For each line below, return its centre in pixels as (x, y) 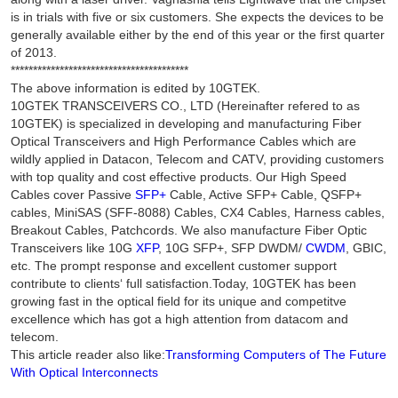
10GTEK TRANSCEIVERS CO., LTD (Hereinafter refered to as (185, 106)
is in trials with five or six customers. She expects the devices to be (197, 17)
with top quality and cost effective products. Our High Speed (178, 177)
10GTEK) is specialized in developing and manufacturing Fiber (186, 124)
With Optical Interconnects (84, 373)
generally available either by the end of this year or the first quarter (197, 35)
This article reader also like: (88, 355)
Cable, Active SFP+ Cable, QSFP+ (263, 195)
